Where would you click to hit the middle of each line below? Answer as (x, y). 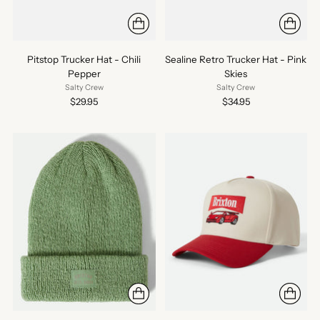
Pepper (84, 73)
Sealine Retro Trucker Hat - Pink (236, 59)
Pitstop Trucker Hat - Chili (84, 59)
